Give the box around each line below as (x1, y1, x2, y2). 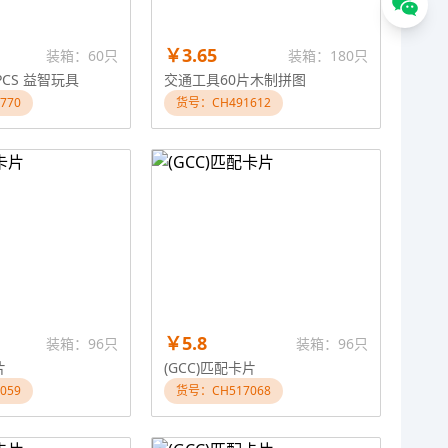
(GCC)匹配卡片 (164, 358, 256, 377)
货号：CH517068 (176, 382, 271, 399)
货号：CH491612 (176, 94, 271, 111)
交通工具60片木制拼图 (164, 70, 306, 89)
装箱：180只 (288, 46, 368, 65)
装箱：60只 (46, 46, 118, 65)
